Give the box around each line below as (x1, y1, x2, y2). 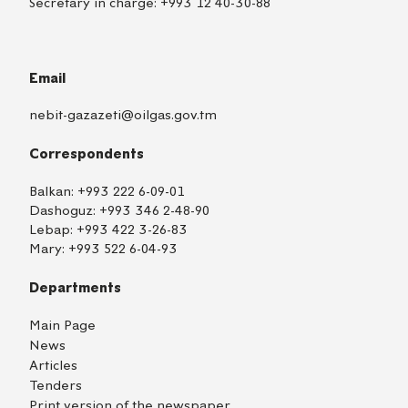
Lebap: (29, 221, 76, 238)
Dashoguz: (29, 202, 99, 219)
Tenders (29, 378, 82, 394)
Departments (29, 280, 121, 295)
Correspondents (29, 147, 144, 162)
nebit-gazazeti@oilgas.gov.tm (29, 107, 217, 124)
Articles (29, 358, 77, 374)
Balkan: (29, 183, 77, 199)
